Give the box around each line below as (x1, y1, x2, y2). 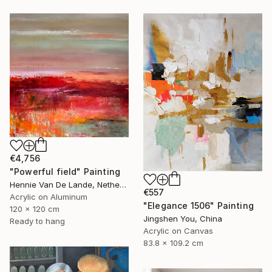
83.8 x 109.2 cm (143, 237, 203, 248)
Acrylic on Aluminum (10, 191, 87, 202)
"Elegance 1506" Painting (143, 200, 254, 211)
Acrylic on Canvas (143, 225, 213, 236)
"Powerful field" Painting (10, 166, 120, 177)
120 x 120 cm (10, 203, 59, 214)
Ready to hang (10, 216, 65, 226)
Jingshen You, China (143, 213, 222, 223)
